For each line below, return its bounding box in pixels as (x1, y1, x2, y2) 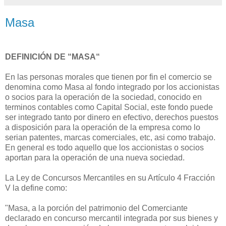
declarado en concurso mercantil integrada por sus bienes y (5, 213, 218, 222)
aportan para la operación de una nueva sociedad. (5, 153, 185, 162)
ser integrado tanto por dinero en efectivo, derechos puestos (5, 112, 218, 122)
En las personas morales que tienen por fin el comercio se (5, 72, 212, 81)
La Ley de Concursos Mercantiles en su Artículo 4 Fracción (5, 173, 215, 182)
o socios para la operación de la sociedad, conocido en (5, 92, 202, 101)
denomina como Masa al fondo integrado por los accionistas (5, 82, 219, 91)
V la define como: (5, 183, 67, 192)
